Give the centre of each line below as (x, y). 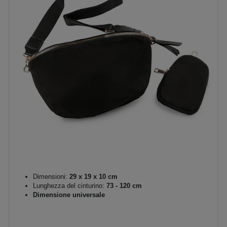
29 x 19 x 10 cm (92, 176)
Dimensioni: (50, 176)
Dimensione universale (69, 195)
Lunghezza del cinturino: (69, 185)
